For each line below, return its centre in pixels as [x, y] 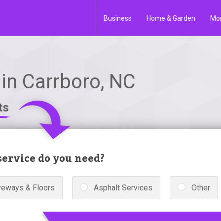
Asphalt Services [123, 188]
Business [118, 18]
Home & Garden [171, 18]
